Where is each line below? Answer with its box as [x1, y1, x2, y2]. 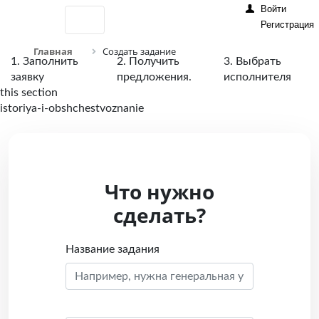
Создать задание [103, 45, 176, 58]
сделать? [113, 202, 206, 229]
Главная [33, 45, 73, 58]
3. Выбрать [223, 56, 281, 67]
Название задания [66, 244, 159, 255]
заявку [11, 71, 44, 83]
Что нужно [105, 178, 214, 205]
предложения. [117, 71, 192, 83]
